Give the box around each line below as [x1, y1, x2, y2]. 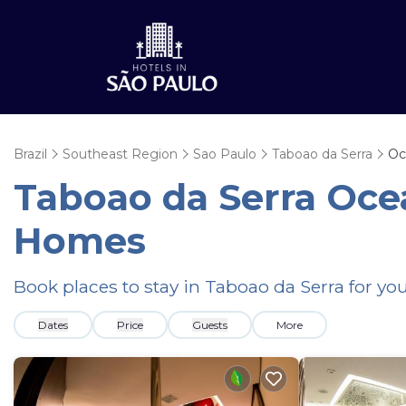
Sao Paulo [193, 146, 256, 162]
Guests [192, 318, 227, 332]
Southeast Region [63, 146, 178, 162]
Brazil [14, 146, 47, 162]
